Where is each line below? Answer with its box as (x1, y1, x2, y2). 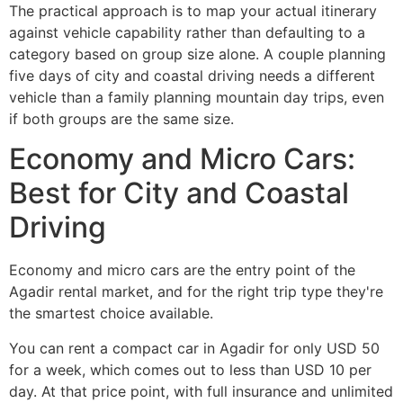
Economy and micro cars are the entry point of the (9, 261, 355, 280)
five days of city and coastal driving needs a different (9, 67, 375, 85)
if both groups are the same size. (9, 110, 234, 129)
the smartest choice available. (9, 304, 213, 323)
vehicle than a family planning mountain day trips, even (9, 88, 384, 107)
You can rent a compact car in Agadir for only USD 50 (9, 338, 380, 357)
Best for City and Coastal (9, 175, 349, 211)
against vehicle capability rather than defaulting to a (9, 23, 365, 42)
